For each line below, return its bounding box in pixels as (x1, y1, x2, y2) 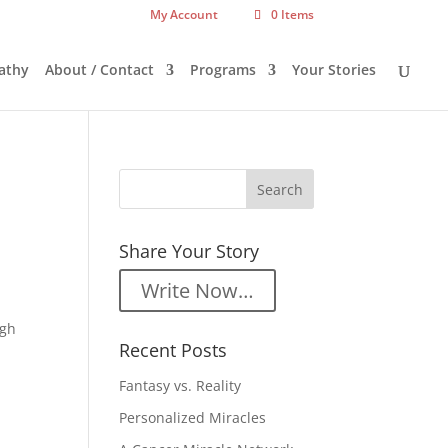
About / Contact (45, 60, 154, 79)
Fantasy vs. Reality (119, 376, 242, 395)
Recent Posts (119, 338, 228, 362)
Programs (190, 60, 256, 79)
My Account (149, 6, 218, 23)
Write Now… (141, 277, 255, 304)
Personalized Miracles (119, 408, 267, 427)
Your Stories (292, 60, 376, 79)
